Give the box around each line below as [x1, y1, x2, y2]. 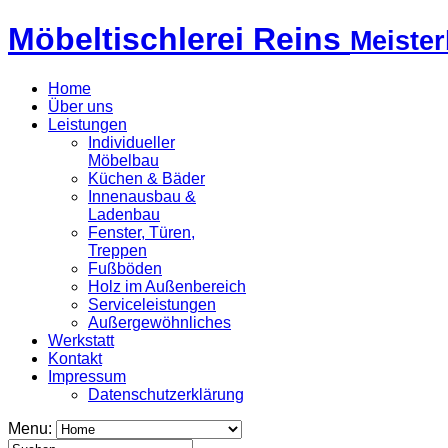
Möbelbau [88, 151, 159, 169]
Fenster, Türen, [88, 223, 195, 241]
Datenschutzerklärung [88, 385, 244, 403]
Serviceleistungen [88, 295, 216, 313]
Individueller [88, 133, 175, 151]
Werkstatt [48, 331, 114, 349]
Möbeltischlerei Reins [8, 21, 341, 58]
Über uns [48, 97, 113, 115]
